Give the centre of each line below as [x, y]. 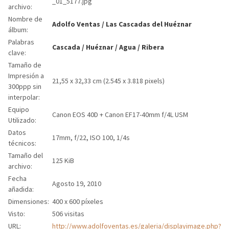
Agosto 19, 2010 [76, 184]
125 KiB [63, 161]
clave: [17, 53]
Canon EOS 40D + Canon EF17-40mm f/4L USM [120, 114]
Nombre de [25, 19]
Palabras [21, 42]
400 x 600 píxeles [77, 201]
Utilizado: [22, 120]
